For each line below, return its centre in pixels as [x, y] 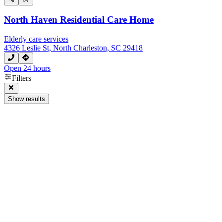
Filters [22, 78]
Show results [27, 99]
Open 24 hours [27, 68]
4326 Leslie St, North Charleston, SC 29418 [73, 48]
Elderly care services [36, 39]
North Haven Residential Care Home [79, 20]
